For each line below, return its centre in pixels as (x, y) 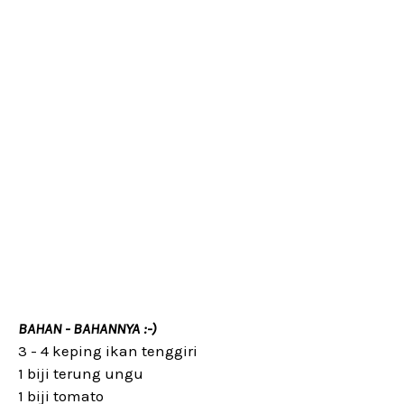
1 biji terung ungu (81, 373)
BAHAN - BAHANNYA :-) (87, 328)
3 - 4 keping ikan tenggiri (108, 351)
